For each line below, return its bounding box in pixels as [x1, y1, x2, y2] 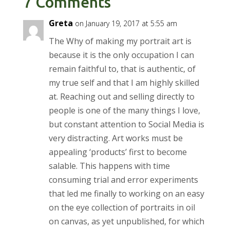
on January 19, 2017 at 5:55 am [74, 18, 177, 28]
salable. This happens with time [48, 160, 170, 171]
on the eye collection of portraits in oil [48, 201, 195, 213]
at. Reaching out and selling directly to [48, 90, 195, 102]
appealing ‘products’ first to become [48, 146, 187, 158]
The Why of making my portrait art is [48, 35, 191, 47]
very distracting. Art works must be [48, 132, 183, 144]
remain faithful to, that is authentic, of [48, 63, 196, 74]
